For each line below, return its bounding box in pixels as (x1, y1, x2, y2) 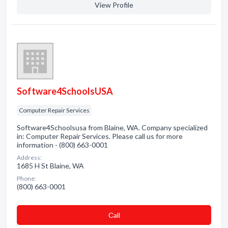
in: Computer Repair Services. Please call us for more (17, 132, 183, 140)
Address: (17, 154, 42, 161)
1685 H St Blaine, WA (17, 161, 84, 170)
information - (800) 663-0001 (17, 140, 108, 149)
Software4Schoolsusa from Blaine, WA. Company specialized (17, 123, 208, 132)
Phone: (17, 175, 36, 182)
